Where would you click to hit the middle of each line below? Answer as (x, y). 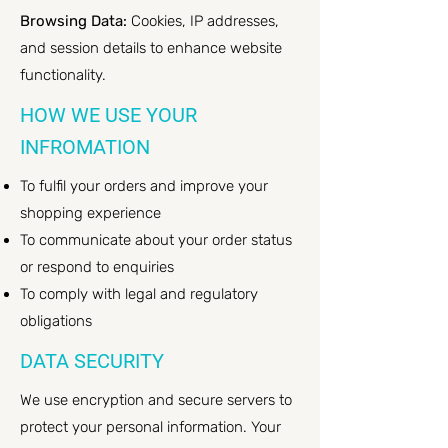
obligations (56, 321)
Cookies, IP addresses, (203, 21)
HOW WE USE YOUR (108, 115)
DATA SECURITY (92, 361)
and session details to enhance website (151, 48)
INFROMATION (85, 147)
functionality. (63, 75)
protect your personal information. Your (150, 427)
